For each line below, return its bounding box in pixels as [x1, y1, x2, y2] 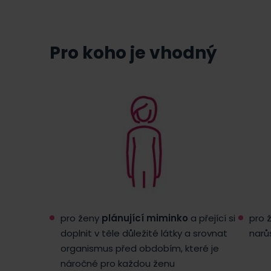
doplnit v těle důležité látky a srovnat [60, 226, 227, 240]
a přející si [188, 211, 235, 224]
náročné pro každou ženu [60, 256, 175, 270]
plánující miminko [102, 211, 188, 224]
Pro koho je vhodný [50, 41, 217, 65]
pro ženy [60, 211, 102, 224]
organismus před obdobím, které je [60, 241, 219, 255]
